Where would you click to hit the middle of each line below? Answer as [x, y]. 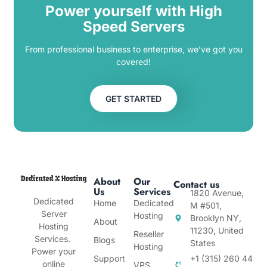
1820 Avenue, [217, 193]
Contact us [196, 185]
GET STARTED [133, 99]
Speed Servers [133, 27]
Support [109, 259]
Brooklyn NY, [216, 218]
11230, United [217, 231]
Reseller [149, 234]
